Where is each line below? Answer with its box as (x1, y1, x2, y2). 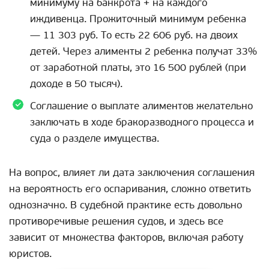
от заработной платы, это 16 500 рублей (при (30, 61, 246, 74)
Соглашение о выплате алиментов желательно (30, 99, 253, 112)
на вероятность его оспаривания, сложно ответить (9, 182, 251, 195)
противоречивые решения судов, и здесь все (9, 214, 223, 228)
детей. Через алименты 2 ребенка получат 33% (30, 44, 257, 58)
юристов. (9, 247, 52, 260)
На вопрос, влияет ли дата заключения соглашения (9, 166, 255, 179)
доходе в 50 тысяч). (30, 77, 122, 90)
